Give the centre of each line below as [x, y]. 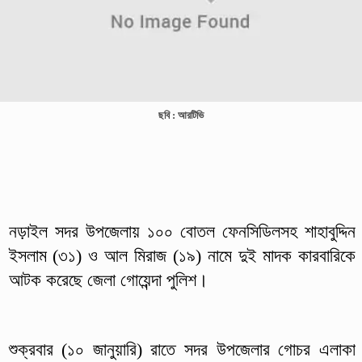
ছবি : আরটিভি [181, 115]
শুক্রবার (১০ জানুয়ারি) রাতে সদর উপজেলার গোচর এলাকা [182, 349]
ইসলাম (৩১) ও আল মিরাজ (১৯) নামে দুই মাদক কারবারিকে [182, 255]
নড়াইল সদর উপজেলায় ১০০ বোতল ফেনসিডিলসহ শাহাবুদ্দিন [182, 231]
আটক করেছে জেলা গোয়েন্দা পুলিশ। [108, 280]
